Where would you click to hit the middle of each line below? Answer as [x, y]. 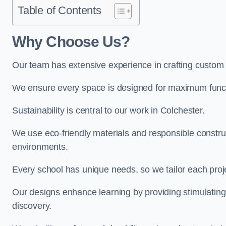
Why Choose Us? [71, 42]
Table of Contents [60, 10]
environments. [40, 147]
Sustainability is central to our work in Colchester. [108, 110]
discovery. [32, 206]
